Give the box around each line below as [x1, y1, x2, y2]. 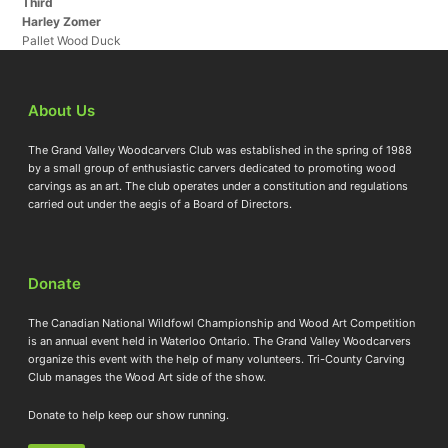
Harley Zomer [22, 14, 102, 30]
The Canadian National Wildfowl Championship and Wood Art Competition [28, 316, 416, 331]
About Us [28, 101, 96, 121]
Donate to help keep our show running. [28, 408, 230, 423]
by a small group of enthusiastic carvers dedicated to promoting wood [28, 161, 397, 176]
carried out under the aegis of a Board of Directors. [28, 197, 293, 212]
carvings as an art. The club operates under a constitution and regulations [28, 179, 409, 194]
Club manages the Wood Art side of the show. [28, 370, 267, 385]
